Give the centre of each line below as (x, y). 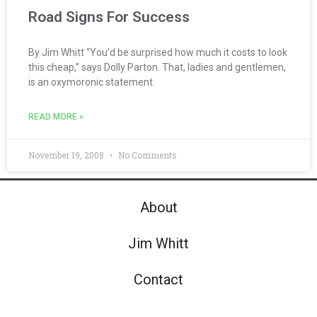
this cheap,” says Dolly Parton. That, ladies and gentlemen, (157, 68)
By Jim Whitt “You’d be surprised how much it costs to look (158, 53)
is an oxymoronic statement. (92, 82)
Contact (158, 280)
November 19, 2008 (67, 155)
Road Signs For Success (109, 17)
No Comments (146, 155)
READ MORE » (56, 117)
